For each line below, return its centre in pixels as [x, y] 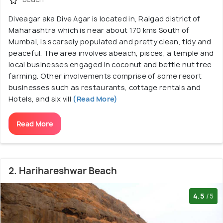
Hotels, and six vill [40, 99]
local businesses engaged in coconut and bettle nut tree [110, 64]
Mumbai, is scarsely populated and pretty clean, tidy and [110, 41]
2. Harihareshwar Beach [63, 171]
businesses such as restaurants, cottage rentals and [105, 87]
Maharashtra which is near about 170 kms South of [99, 30]
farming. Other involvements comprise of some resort [105, 76]
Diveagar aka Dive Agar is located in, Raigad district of [105, 18]
